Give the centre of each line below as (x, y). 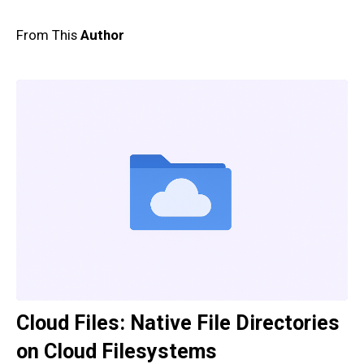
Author (102, 35)
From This (48, 35)
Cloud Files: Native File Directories (178, 323)
